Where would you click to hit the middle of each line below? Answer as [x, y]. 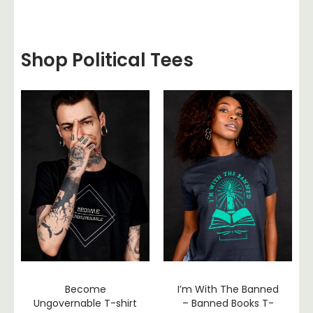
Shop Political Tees [107, 60]
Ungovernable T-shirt [85, 304]
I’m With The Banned [228, 290]
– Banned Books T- [228, 304]
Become [85, 290]
